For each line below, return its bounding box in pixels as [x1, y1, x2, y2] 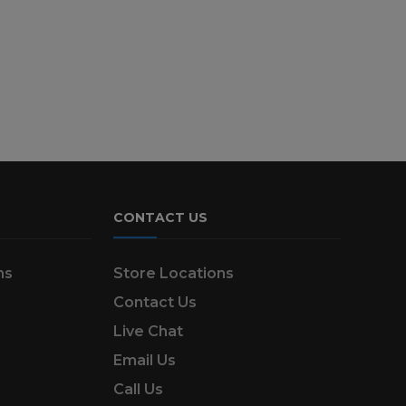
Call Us [113, 380, 164, 398]
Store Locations [113, 264, 235, 282]
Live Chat [113, 322, 184, 340]
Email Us [113, 351, 177, 369]
